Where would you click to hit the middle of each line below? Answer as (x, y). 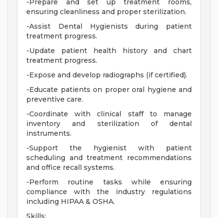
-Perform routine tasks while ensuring (109, 182)
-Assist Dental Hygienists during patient (109, 27)
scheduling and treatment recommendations (109, 158)
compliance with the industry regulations (109, 192)
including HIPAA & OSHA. (71, 202)
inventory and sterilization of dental (109, 124)
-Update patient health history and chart (109, 51)
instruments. (49, 134)
